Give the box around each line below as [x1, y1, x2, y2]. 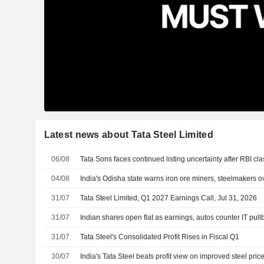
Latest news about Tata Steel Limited [44, 129, 213, 140]
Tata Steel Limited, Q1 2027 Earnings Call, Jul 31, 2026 [80, 193, 258, 202]
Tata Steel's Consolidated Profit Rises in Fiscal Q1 [80, 232, 240, 241]
